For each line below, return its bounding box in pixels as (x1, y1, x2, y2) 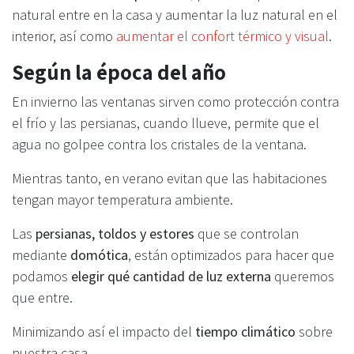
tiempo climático (195, 322, 296, 341)
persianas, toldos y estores (36, 224, 194, 243)
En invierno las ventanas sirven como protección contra (12, 92, 339, 111)
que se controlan (194, 224, 299, 243)
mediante (12, 245, 70, 264)
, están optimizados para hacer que (128, 245, 334, 264)
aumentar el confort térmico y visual (116, 26, 329, 45)
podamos (12, 266, 71, 285)
